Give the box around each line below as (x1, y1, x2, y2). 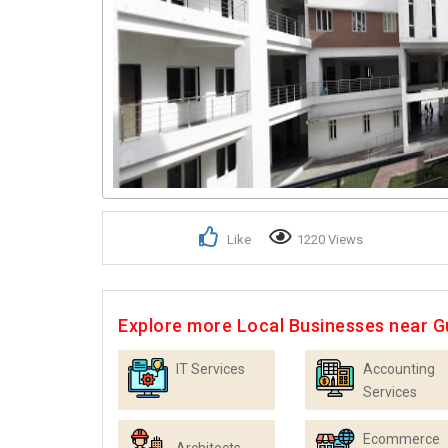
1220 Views (297, 232, 363, 248)
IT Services (176, 361, 245, 378)
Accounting (363, 361, 435, 378)
